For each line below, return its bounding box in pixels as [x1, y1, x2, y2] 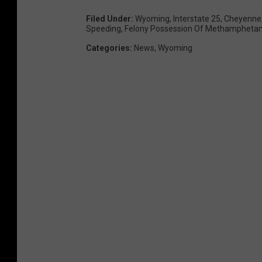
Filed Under [86, 14, 131, 24]
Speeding [86, 24, 121, 34]
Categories [86, 43, 130, 53]
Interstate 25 [173, 14, 220, 24]
